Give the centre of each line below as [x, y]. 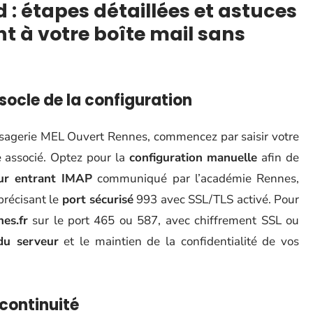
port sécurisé [97, 199]
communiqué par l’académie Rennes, [196, 179]
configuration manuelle [193, 158]
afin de [278, 158]
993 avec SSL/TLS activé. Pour [216, 199]
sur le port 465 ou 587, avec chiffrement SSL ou [163, 220]
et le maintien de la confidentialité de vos [179, 241]
